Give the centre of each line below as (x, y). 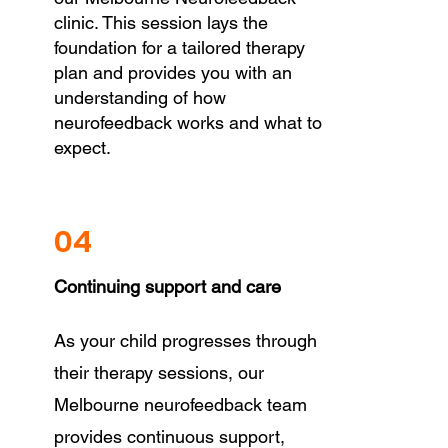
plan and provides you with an (172, 72)
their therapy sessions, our (158, 372)
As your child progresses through (185, 340)
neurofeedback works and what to (187, 122)
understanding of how (139, 97)
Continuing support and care (167, 286)
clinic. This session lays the (160, 22)
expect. (82, 147)
